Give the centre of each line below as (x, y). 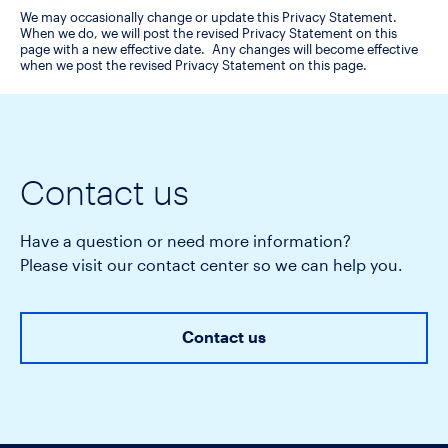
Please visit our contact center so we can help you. (211, 266)
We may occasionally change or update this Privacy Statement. (210, 18)
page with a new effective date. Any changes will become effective (219, 50)
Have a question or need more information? (185, 242)
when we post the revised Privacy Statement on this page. (193, 66)
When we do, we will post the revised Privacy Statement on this (208, 34)
